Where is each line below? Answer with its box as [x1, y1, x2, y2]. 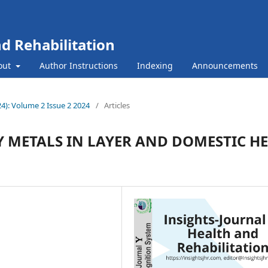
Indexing [136, 59, 173, 71]
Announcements [191, 59, 258, 71]
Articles [104, 99, 130, 111]
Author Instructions [39, 59, 118, 71]
